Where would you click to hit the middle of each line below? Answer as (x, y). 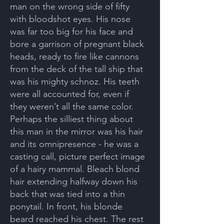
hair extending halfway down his (74, 181)
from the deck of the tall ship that (76, 69)
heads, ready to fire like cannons (74, 56)
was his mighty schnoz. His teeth (75, 81)
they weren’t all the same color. (72, 106)
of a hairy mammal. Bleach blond (75, 169)
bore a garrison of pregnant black (77, 44)
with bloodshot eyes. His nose (70, 19)
